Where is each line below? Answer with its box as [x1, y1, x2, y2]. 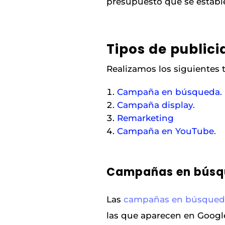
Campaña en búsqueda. [117, 86, 222, 97]
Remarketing [117, 113, 174, 123]
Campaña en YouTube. [117, 126, 216, 136]
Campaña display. [117, 99, 195, 110]
